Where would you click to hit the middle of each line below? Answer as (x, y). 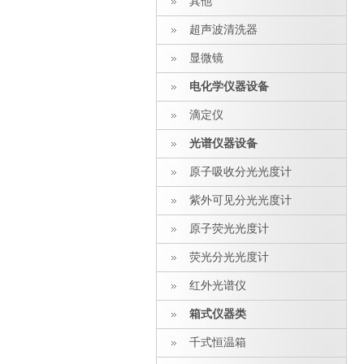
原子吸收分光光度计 (240, 172)
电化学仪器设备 (229, 87)
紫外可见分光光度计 (240, 200)
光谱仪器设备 (223, 143)
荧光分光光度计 (229, 257)
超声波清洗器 (223, 30)
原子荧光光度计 (229, 229)
